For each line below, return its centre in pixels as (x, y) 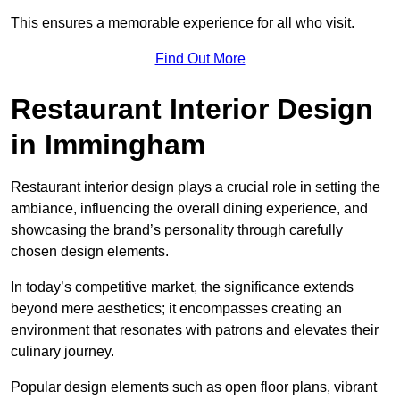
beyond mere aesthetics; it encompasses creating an (176, 308)
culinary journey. (62, 351)
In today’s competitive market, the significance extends (182, 287)
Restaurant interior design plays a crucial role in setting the (196, 187)
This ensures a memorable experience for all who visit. (183, 22)
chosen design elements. (90, 251)
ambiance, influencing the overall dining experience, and (189, 208)
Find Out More (200, 58)
